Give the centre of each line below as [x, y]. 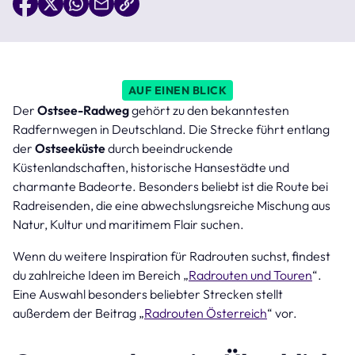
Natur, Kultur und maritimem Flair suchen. [128, 224]
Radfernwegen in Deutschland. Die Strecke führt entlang [171, 129]
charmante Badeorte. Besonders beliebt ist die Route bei [170, 186]
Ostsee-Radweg [84, 110]
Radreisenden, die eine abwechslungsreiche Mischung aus [172, 205]
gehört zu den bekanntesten [210, 110]
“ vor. [282, 313]
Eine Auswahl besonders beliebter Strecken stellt [148, 294]
